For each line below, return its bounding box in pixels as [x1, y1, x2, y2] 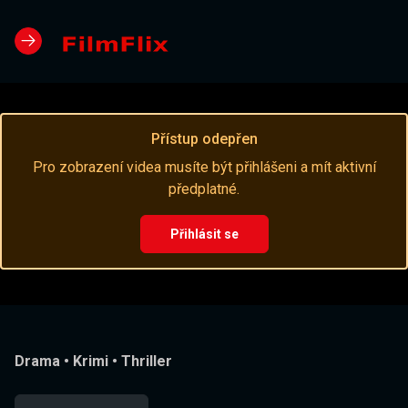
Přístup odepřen [150, 130, 258, 148]
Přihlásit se [169, 227, 239, 241]
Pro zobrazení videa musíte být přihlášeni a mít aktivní [32, 158, 376, 177]
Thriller [121, 352, 172, 370]
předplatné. [168, 180, 240, 199]
